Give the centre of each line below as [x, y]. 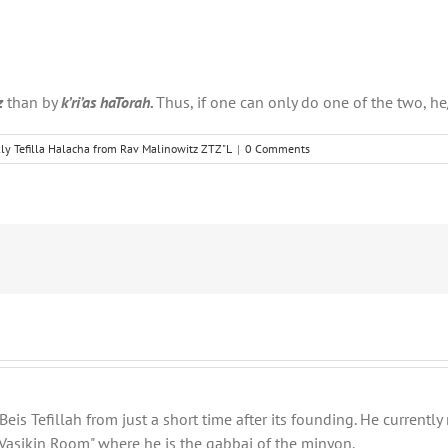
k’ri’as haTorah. [108, 102]
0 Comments [277, 149]
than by [34, 102]
